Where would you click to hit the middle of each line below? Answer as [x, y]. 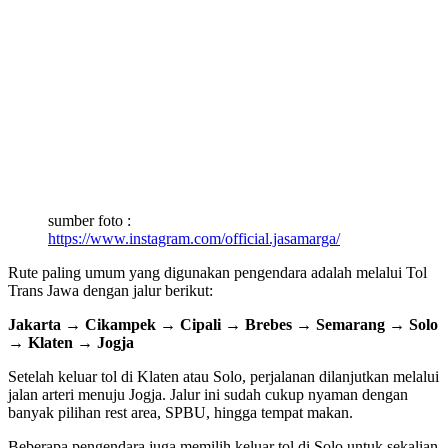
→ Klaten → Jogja [71, 343]
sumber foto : [89, 221]
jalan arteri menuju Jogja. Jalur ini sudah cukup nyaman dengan [208, 395]
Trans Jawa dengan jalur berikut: [110, 291]
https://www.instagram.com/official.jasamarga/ [194, 239]
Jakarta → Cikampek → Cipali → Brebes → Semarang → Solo [223, 325]
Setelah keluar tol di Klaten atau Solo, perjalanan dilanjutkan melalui [223, 377]
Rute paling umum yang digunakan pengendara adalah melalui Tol [217, 273]
